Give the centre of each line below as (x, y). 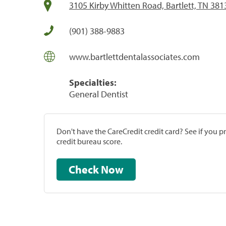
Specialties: (93, 82)
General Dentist (99, 94)
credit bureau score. (89, 141)
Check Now (112, 169)
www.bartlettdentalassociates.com (134, 56)
